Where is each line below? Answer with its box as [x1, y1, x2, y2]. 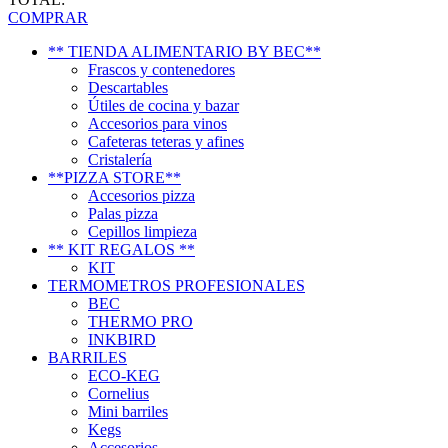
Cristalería [88, 151, 152, 169]
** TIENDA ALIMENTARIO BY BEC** [48, 43, 321, 61]
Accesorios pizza [88, 187, 195, 205]
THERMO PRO [88, 313, 193, 331]
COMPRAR [8, 9, 88, 27]
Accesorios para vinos [88, 115, 227, 133]
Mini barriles [88, 403, 168, 421]
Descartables [88, 79, 168, 97]
